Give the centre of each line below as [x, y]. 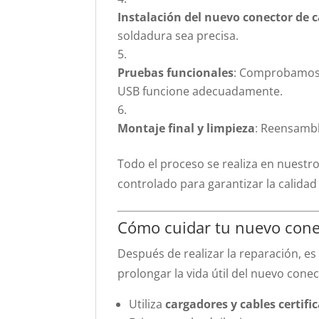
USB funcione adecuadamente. [200, 91]
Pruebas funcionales [176, 73]
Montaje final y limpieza [187, 128]
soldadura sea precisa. [178, 36]
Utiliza [147, 304]
